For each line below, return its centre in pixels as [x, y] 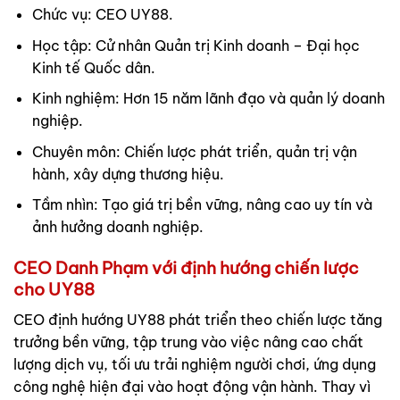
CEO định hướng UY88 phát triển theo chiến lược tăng [198, 319]
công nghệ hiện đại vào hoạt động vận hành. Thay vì [192, 386]
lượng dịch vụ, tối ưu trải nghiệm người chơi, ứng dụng [195, 364]
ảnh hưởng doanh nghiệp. [117, 227]
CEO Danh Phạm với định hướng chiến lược [186, 268]
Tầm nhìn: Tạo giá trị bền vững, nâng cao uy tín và [202, 205]
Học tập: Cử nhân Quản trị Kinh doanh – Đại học [196, 45]
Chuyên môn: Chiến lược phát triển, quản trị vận [194, 151]
